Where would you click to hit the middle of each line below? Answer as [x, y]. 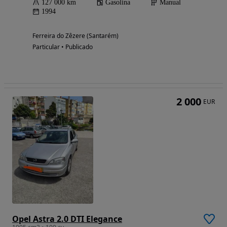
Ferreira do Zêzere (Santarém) [75, 35]
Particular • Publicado [63, 47]
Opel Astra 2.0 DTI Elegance [67, 219]
